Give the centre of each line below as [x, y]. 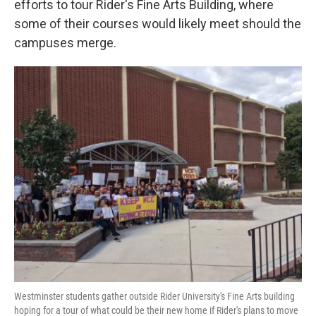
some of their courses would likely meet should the [158, 24]
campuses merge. [65, 43]
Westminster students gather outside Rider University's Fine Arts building [154, 296]
